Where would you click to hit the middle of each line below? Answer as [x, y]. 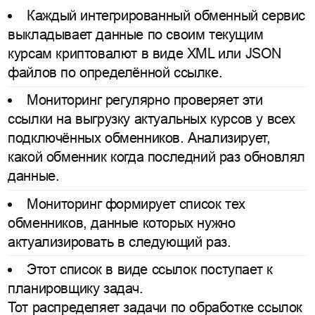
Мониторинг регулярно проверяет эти [145, 100]
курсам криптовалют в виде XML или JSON [144, 54]
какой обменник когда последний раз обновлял [156, 157]
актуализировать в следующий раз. [120, 242]
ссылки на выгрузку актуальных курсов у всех [152, 119]
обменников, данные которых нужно [122, 223]
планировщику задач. [76, 288]
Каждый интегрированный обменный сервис [166, 16]
